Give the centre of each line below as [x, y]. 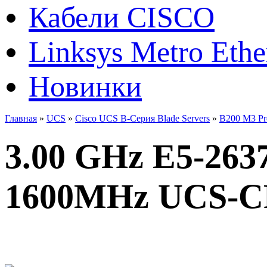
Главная [21, 118]
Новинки [85, 86]
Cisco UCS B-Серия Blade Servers [142, 118]
